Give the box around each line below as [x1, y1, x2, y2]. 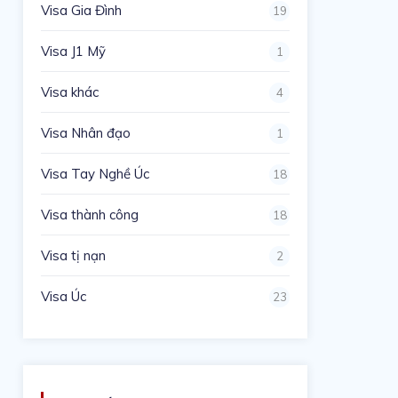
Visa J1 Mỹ [41, 42, 107, 60]
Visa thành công [41, 205, 139, 223]
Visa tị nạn [41, 246, 107, 264]
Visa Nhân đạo [41, 123, 131, 141]
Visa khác [41, 83, 99, 100]
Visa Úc [41, 287, 87, 305]
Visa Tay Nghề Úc [41, 164, 150, 182]
